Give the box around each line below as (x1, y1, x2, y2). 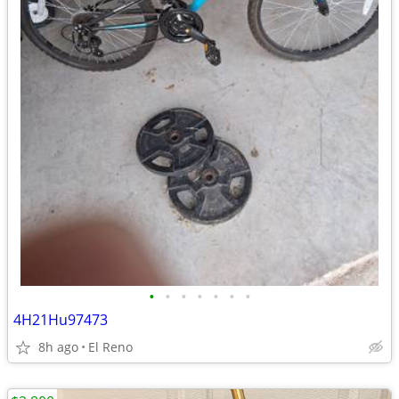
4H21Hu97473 (13, 310, 108, 330)
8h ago (38, 338, 78, 355)
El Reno (88, 338, 133, 355)
